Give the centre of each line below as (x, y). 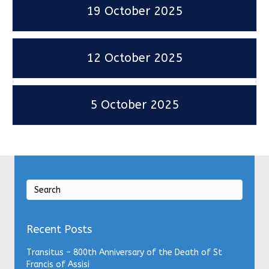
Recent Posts (59, 230)
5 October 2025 (134, 105)
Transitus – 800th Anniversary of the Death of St (124, 253)
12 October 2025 (134, 58)
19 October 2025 (134, 11)
